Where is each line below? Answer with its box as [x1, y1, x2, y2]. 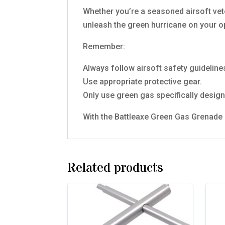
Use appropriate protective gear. [83, 76, 202, 86]
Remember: [83, 41, 126, 51]
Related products [67, 159, 164, 177]
